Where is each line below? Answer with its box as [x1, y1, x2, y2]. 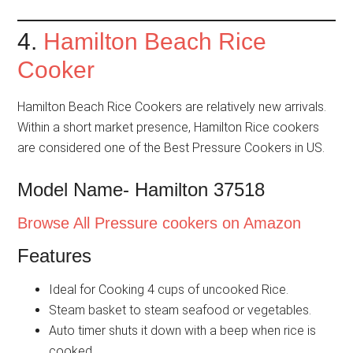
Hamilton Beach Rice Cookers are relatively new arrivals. [17, 98, 327, 114]
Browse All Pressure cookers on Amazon [17, 214, 302, 232]
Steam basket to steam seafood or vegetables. [49, 302, 312, 318]
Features [17, 244, 92, 266]
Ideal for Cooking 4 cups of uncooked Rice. [49, 281, 289, 297]
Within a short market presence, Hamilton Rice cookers [17, 119, 320, 135]
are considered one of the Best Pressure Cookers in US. [17, 139, 325, 155]
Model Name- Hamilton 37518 [17, 178, 266, 200]
